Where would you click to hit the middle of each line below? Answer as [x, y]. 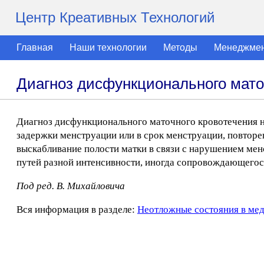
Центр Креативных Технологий [115, 17]
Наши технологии [108, 47]
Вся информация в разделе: [77, 209]
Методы [180, 47]
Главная [35, 47]
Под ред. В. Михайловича [71, 186]
